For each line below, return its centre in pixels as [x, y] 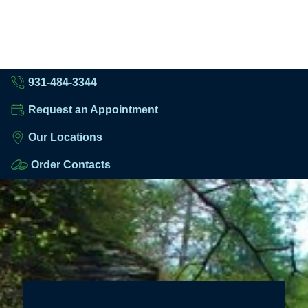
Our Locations [65, 137]
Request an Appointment [93, 109]
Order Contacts [71, 164]
